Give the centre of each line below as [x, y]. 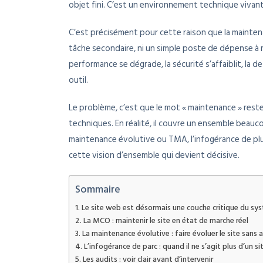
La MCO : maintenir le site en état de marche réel [166, 221]
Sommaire [98, 190]
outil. [78, 80]
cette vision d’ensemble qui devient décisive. [154, 156]
